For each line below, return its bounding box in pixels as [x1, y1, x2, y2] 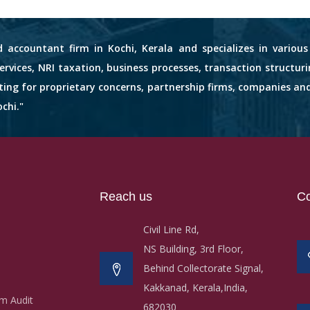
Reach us [100, 190, 152, 204]
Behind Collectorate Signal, [143, 262, 264, 275]
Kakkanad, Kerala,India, [143, 281, 248, 295]
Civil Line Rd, [143, 223, 199, 237]
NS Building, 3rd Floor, [143, 242, 244, 256]
